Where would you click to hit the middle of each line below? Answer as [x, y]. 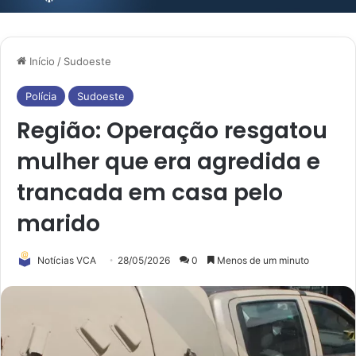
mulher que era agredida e [168, 161]
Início [41, 61]
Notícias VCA [67, 260]
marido [58, 223]
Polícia [41, 96]
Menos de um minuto [262, 260]
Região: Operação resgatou [172, 130]
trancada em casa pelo [150, 192]
